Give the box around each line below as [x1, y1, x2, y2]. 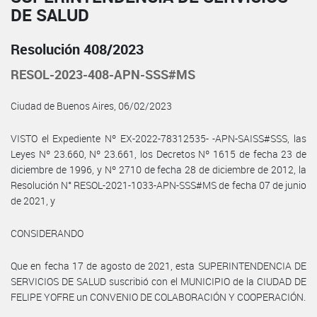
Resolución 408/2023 [11, 39, 144, 59]
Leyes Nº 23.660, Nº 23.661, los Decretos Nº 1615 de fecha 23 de [11, 146, 306, 161]
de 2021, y [11, 193, 55, 207]
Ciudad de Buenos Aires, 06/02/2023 [11, 98, 172, 113]
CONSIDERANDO [11, 226, 83, 240]
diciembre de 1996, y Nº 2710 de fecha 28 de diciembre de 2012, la [11, 162, 306, 176]
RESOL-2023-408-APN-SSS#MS [11, 65, 195, 83]
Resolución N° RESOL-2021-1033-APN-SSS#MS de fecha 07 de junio [11, 178, 306, 192]
